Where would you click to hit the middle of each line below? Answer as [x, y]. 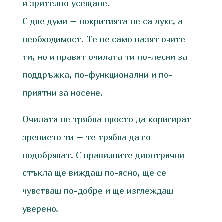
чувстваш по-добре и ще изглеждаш [98, 191]
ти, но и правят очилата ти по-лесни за [105, 57]
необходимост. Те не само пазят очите [104, 39]
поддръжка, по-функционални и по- [97, 75]
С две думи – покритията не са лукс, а [102, 21]
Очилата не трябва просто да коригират [107, 119]
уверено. [40, 209]
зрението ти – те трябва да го [86, 137]
